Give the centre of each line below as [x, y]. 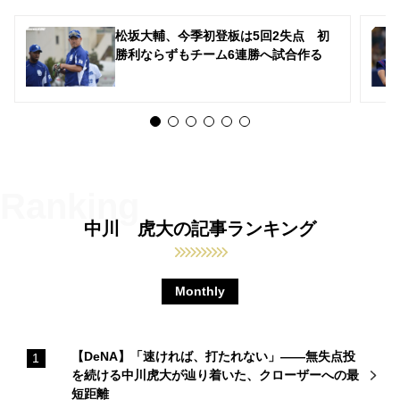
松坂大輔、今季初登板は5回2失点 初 [222, 35]
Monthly [200, 292]
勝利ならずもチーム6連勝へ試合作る [219, 54]
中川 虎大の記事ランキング [200, 229]
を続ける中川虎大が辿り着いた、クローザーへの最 [215, 375]
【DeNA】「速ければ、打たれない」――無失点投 [213, 356]
